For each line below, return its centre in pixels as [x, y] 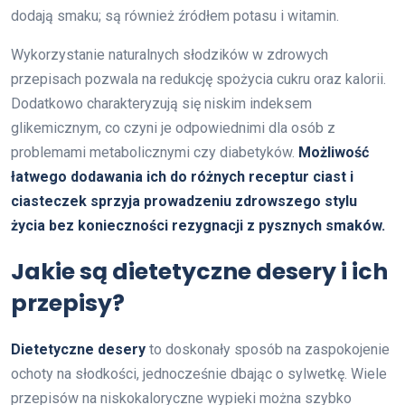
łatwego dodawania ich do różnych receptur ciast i [182, 176]
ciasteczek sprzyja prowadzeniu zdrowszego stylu [184, 201]
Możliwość [334, 152]
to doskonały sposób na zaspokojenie [268, 349]
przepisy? [68, 303]
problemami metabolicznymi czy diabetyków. [155, 152]
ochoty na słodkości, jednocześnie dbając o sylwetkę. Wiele [199, 373]
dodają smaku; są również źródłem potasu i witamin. [175, 15]
